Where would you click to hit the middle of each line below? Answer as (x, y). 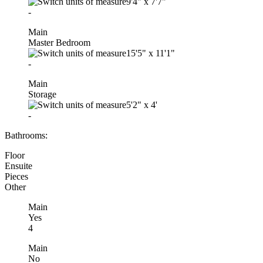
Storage (42, 94)
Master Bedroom (59, 42)
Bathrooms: (26, 135)
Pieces (16, 176)
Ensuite (18, 166)
